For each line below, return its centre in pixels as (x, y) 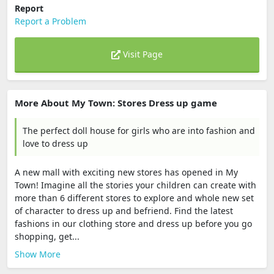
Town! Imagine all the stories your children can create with (135, 185)
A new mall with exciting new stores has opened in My (126, 172)
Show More (38, 254)
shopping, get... (47, 236)
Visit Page (142, 54)
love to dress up (55, 143)
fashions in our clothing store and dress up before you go (133, 224)
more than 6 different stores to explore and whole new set (134, 198)
